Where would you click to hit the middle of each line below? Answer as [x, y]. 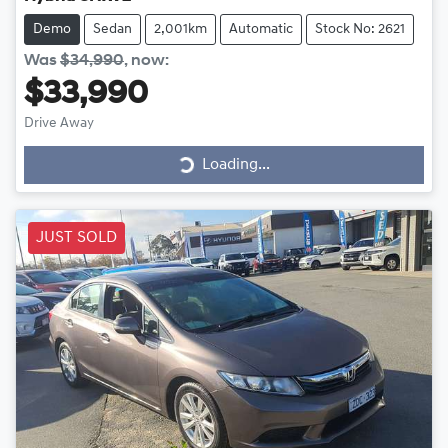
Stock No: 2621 [360, 30]
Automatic [261, 30]
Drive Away [59, 124]
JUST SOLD [76, 238]
